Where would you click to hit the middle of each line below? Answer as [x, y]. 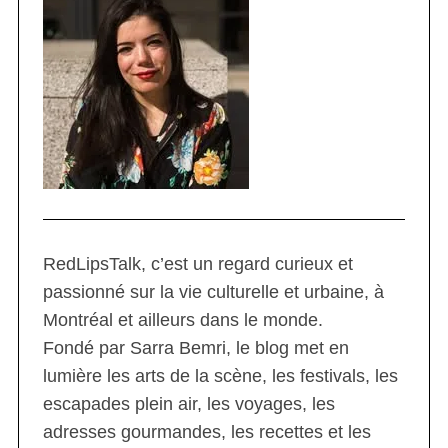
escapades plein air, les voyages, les [188, 403]
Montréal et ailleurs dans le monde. [182, 319]
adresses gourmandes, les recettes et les [206, 431]
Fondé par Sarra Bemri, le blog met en [195, 347]
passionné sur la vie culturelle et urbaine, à [213, 291]
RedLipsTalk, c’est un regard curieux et [197, 263]
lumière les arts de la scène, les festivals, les [220, 375]
